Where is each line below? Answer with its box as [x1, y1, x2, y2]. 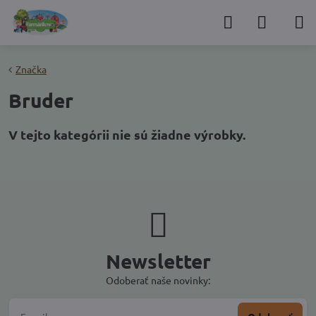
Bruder [8, 87, 73, 112]
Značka [16, 63, 47, 75]
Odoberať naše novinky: [106, 274, 210, 286]
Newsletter [105, 248, 211, 273]
